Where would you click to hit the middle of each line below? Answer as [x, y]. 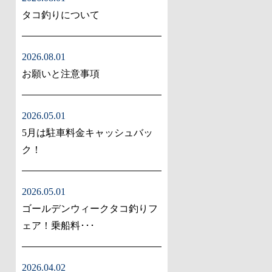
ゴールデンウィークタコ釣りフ [90, 209]
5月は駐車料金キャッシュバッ [87, 133]
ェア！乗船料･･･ [58, 226]
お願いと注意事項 [61, 74]
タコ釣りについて [61, 15]
